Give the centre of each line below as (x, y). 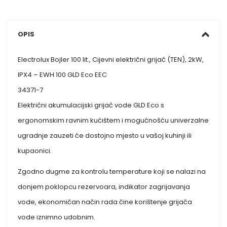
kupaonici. (35, 150)
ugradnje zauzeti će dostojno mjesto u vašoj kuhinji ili (105, 135)
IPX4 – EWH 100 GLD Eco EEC (63, 74)
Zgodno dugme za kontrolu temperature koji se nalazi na (112, 171)
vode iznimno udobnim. (57, 217)
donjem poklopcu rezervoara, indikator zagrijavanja (104, 186)
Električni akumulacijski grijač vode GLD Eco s (91, 105)
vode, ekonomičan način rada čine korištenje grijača (105, 202)
